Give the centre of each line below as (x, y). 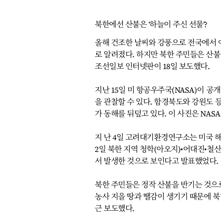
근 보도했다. (115, 208)
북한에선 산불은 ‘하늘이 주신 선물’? (151, 24)
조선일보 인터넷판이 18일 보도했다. (152, 66)
